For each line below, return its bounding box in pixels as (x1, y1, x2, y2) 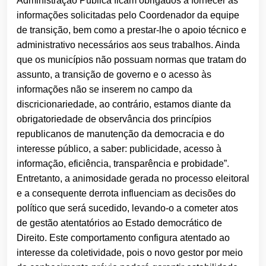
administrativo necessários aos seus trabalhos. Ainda (17, 40, 240, 50)
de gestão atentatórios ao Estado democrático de (17, 218, 222, 229)
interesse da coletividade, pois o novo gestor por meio (17, 248, 243, 258)
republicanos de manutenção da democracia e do (17, 129, 224, 140)
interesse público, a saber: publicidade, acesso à (17, 144, 221, 154)
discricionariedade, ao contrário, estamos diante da (17, 99, 231, 110)
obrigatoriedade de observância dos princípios (17, 114, 211, 125)
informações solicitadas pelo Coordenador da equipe (17, 10, 239, 21)
